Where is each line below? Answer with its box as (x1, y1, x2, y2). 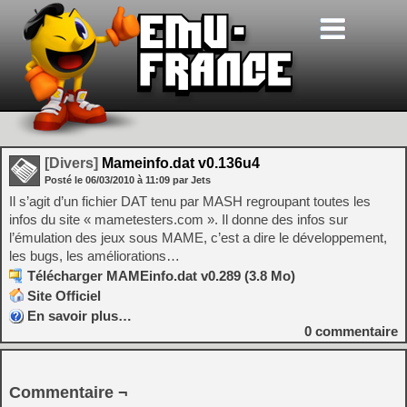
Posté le (45, 174, 85, 185)
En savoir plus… (27, 308, 132, 323)
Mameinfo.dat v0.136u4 (98, 155, 260, 171)
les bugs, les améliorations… (9, 248, 180, 263)
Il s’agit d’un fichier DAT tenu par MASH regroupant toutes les (9, 194, 371, 209)
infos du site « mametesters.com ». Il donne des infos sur (9, 212, 348, 227)
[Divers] (45, 155, 98, 171)
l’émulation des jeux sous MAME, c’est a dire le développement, (9, 230, 387, 245)
